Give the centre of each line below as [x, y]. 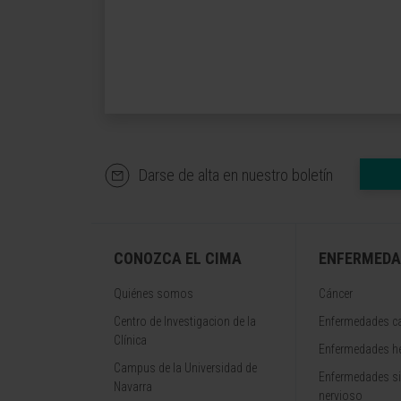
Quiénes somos [154, 294]
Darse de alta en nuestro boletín [236, 175]
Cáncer [336, 294]
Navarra [133, 387]
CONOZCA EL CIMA [178, 258]
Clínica [130, 340]
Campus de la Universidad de [185, 368]
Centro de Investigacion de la [185, 321]
